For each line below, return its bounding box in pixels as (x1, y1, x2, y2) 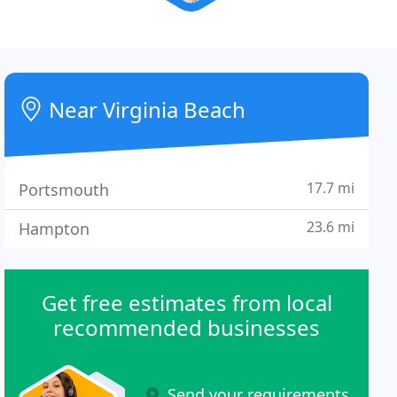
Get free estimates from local (41, 288, 332, 317)
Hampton (19, 218, 90, 239)
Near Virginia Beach (43, 95, 246, 124)
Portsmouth (19, 179, 110, 200)
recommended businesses (53, 313, 321, 342)
